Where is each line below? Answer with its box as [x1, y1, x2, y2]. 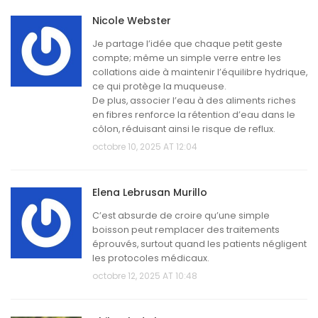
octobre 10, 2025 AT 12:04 [92, 141, 197, 153]
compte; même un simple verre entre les [92, 52, 281, 65]
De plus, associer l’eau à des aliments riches [92, 94, 296, 107]
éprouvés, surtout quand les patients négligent [92, 238, 307, 251]
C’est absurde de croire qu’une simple [92, 209, 270, 222]
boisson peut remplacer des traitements [92, 224, 280, 236]
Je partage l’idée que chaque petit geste [92, 38, 283, 50]
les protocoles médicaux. [92, 252, 209, 265]
